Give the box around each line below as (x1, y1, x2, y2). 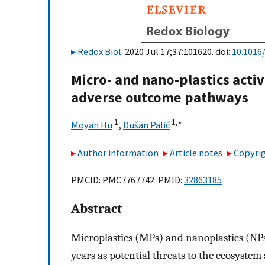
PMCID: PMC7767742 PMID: (71, 174, 184, 186)
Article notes (170, 146, 223, 159)
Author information (77, 146, 159, 159)
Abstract (71, 201, 122, 217)
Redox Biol (77, 46, 121, 57)
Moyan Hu (71, 119, 112, 131)
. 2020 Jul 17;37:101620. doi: (121, 46, 232, 57)
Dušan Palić (123, 119, 170, 131)
